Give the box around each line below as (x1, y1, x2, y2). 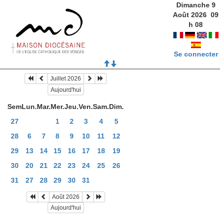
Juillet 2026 (50, 75, 81, 82)
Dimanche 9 (176, 1, 216, 9)
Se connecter (173, 50, 218, 58)
